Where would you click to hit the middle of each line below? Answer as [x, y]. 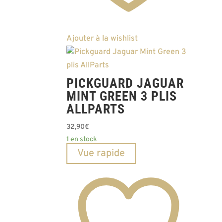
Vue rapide [101, 153]
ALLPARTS [96, 109]
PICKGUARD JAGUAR [125, 83]
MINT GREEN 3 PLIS [122, 96]
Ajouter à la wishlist [102, 38]
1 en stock [82, 139]
